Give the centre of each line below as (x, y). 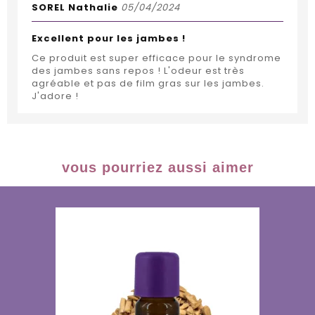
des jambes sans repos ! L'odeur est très (138, 71)
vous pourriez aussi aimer (157, 168)
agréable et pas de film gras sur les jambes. (148, 84)
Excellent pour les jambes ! (109, 39)
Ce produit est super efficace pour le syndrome (156, 58)
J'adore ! (55, 96)
